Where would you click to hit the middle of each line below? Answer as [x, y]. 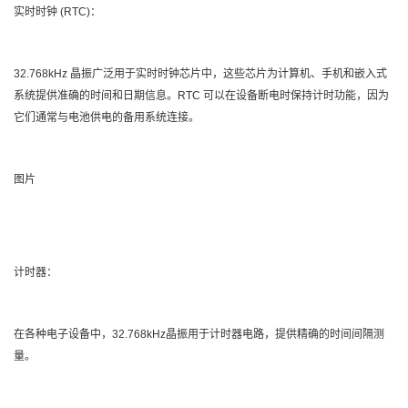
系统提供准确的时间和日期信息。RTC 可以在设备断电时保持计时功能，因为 [201, 95]
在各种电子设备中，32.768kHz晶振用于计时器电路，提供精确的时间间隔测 [199, 334]
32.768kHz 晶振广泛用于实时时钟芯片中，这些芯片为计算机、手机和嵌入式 [200, 73]
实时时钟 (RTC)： [57, 11]
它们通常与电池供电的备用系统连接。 [107, 117]
